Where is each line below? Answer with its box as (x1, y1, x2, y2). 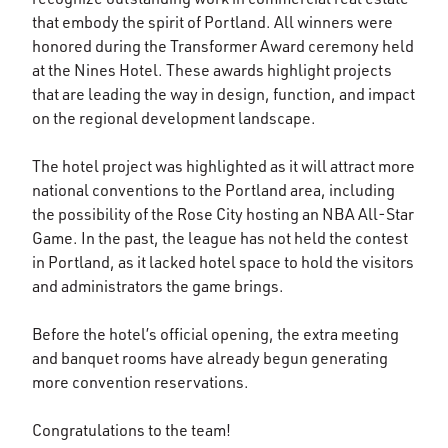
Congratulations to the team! (32, 419, 231, 440)
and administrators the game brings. (32, 275, 284, 296)
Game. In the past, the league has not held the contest (32, 227, 408, 248)
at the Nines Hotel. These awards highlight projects (32, 59, 392, 80)
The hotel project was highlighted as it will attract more (32, 155, 415, 176)
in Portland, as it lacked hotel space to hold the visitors (32, 251, 414, 272)
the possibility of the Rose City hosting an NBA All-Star (32, 203, 414, 224)
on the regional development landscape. (32, 107, 316, 128)
